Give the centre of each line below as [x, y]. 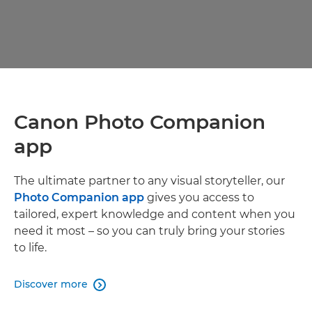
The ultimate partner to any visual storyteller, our [149, 181]
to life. [30, 248]
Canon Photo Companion [140, 122]
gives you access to [199, 198]
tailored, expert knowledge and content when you [155, 214]
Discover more [51, 284]
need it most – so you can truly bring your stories [149, 231]
